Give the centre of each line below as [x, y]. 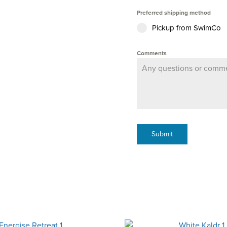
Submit [162, 134]
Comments [152, 53]
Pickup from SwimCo [187, 28]
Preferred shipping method [174, 13]
